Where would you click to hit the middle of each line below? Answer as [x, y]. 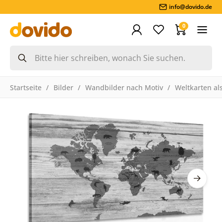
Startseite [26, 87]
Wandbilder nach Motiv [124, 87]
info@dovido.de [191, 7]
